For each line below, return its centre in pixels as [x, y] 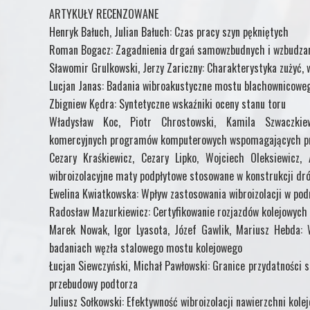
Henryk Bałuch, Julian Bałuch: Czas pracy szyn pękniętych [169, 31]
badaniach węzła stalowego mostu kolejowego [146, 247]
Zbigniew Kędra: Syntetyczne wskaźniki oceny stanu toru [167, 103]
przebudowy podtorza [93, 283]
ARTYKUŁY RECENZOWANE [104, 13]
